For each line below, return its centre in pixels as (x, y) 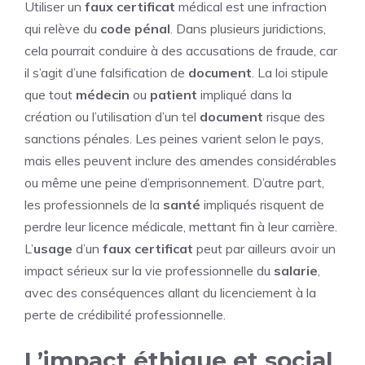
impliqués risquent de (262, 204)
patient (174, 94)
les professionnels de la (94, 204)
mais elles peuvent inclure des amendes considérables (180, 160)
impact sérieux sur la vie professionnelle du (149, 270)
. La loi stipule (290, 72)
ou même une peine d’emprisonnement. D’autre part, (174, 182)
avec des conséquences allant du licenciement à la (170, 292)
